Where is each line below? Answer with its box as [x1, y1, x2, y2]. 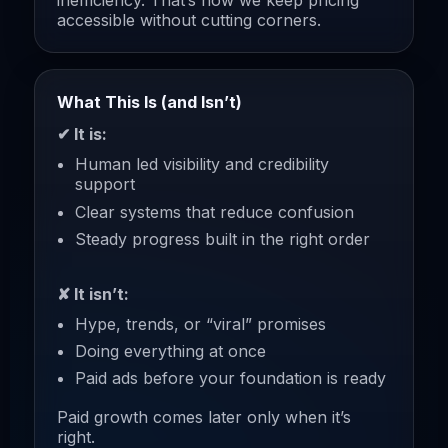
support [75, 174, 135, 195]
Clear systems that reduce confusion [75, 201, 354, 222]
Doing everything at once [75, 341, 266, 362]
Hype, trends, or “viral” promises [75, 313, 326, 334]
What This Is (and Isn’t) [57, 92, 242, 113]
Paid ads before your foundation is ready [75, 368, 386, 389]
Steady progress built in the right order [75, 228, 370, 249]
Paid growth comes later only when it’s [57, 407, 351, 428]
